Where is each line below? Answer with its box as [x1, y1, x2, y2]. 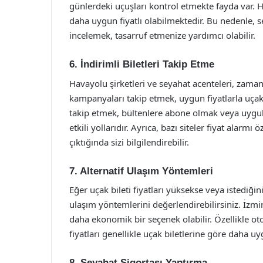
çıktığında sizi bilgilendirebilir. [69, 136, 189, 148]
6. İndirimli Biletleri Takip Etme [69, 59, 214, 70]
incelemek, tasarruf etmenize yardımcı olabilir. [69, 29, 255, 41]
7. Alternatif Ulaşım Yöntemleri [69, 165, 213, 177]
